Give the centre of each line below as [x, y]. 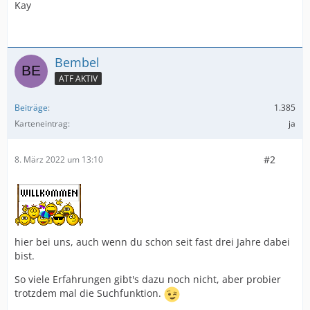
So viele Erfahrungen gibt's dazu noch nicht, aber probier [148, 279]
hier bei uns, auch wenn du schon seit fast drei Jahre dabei [152, 241]
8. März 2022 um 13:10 [59, 160]
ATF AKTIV [78, 78]
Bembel [77, 62]
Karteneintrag [41, 123]
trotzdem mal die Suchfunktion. [89, 293]
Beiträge [31, 107]
